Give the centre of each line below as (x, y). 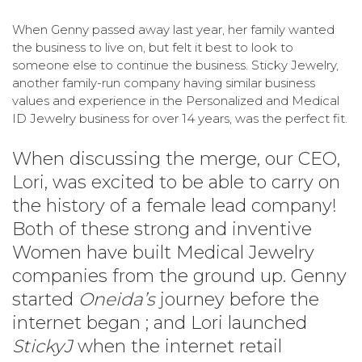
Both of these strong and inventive (162, 229)
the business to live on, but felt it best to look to (153, 47)
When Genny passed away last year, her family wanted (173, 29)
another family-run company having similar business (164, 82)
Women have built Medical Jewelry (163, 252)
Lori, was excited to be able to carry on (176, 182)
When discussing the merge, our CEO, (176, 158)
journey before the (237, 299)
